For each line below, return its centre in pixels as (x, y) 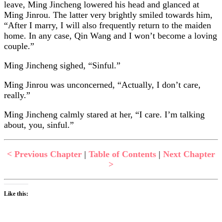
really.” (17, 95)
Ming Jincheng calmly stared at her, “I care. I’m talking (104, 114)
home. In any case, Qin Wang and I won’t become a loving (111, 35)
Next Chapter (189, 154)
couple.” (19, 46)
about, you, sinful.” (39, 125)
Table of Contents (122, 154)
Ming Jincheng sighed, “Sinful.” (62, 65)
